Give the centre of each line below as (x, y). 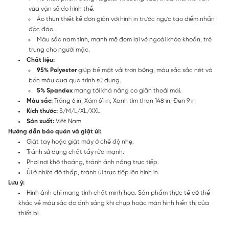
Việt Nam (68, 121)
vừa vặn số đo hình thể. (62, 9)
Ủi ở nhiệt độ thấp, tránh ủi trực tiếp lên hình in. (93, 173)
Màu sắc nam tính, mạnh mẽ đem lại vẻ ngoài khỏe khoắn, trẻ (124, 40)
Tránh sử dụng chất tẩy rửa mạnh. (75, 152)
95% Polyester (57, 70)
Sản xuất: (40, 121)
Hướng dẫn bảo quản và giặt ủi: (55, 132)
